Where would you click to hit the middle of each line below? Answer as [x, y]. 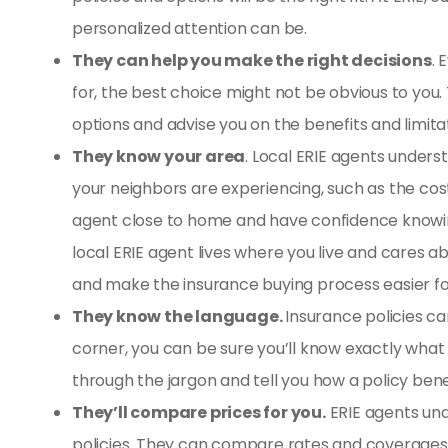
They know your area [159, 156]
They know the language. [179, 316]
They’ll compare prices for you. [199, 412]
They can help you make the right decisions [252, 60]
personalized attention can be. [190, 28]
